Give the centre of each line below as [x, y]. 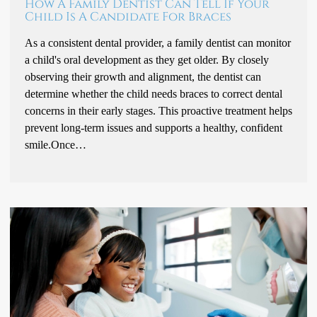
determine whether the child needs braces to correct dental [154, 93]
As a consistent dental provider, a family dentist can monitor [158, 42]
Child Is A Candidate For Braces [128, 17]
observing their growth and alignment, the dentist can [143, 76]
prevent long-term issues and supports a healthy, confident [154, 127]
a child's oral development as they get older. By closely [147, 59]
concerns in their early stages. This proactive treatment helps [158, 110]
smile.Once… [56, 144]
